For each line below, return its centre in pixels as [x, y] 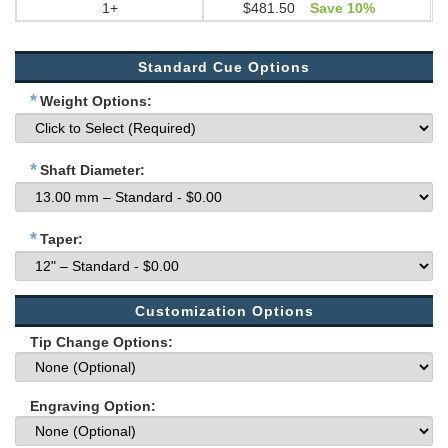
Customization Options [224, 311]
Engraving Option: [93, 406]
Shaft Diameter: [92, 170]
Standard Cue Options [224, 67]
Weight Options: [96, 101]
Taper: [61, 239]
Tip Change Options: [101, 342]
